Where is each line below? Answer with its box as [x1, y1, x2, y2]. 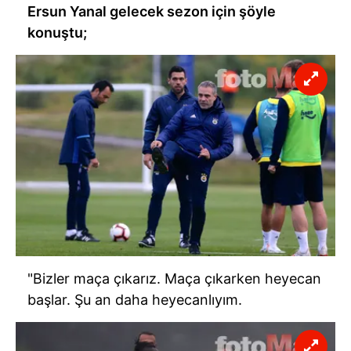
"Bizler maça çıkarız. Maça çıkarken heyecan [27, 270, 321, 288]
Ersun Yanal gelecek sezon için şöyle [27, 2, 276, 20]
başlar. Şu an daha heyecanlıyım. [27, 291, 242, 309]
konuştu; [27, 24, 87, 41]
